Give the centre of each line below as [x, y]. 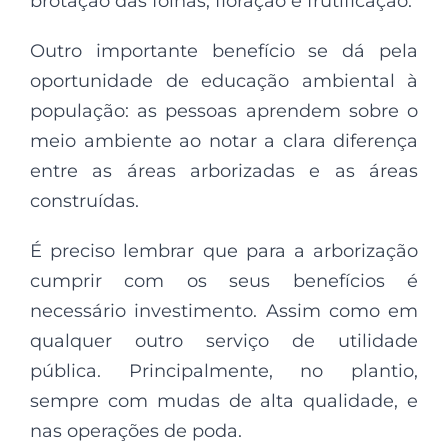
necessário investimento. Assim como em [224, 311]
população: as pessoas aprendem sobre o [224, 111]
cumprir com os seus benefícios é [224, 281]
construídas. [84, 201]
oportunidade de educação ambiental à [224, 81]
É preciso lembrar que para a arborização [224, 251]
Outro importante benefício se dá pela [224, 51]
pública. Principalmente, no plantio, [224, 371]
